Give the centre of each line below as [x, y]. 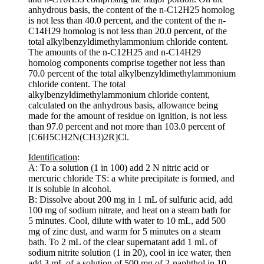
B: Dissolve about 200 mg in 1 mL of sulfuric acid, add [131, 199]
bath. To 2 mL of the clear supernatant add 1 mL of [123, 242]
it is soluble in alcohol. [70, 189]
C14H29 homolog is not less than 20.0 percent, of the [128, 31]
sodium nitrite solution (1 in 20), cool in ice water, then [130, 252]
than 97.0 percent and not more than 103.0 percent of [127, 126]
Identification [53, 157]
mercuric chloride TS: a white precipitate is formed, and [131, 178]
